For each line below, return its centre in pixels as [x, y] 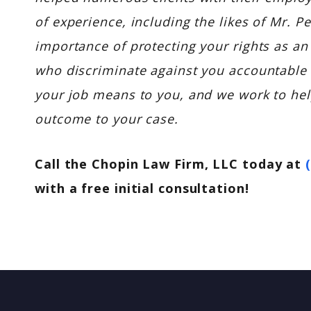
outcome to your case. [107, 119]
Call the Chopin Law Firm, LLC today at [170, 164]
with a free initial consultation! [142, 188]
